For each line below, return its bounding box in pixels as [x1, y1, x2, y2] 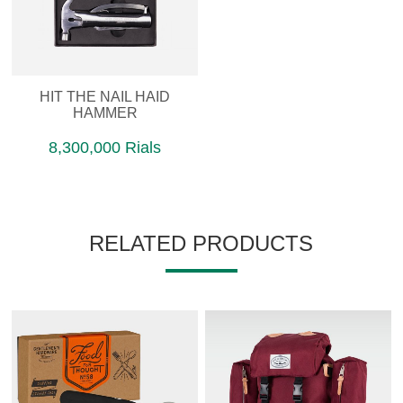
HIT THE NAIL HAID [40, 88, 171, 104]
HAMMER [72, 104, 138, 121]
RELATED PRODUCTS [89, 230, 314, 255]
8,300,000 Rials [49, 138, 162, 157]
